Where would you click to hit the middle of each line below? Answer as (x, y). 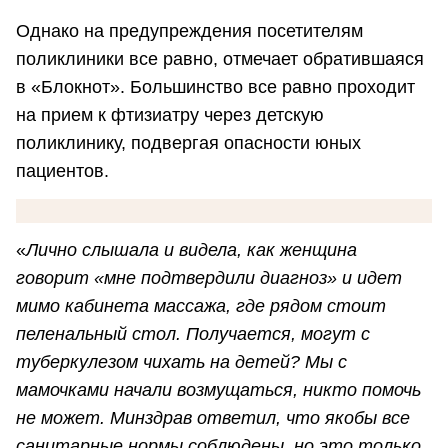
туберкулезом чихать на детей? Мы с (181, 362)
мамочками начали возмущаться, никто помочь (218, 390)
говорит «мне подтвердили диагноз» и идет (209, 278)
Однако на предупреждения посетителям (189, 31)
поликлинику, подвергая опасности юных (188, 143)
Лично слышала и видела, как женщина (191, 250)
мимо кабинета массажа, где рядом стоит (201, 306)
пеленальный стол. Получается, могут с (193, 334)
